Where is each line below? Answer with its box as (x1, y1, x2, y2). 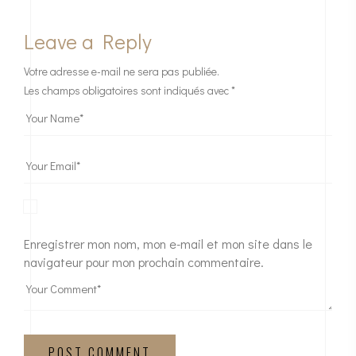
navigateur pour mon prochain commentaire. (24, 253, 264, 271)
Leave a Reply (24, 28, 152, 56)
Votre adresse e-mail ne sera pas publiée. (24, 64, 219, 79)
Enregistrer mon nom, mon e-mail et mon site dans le (24, 235, 312, 253)
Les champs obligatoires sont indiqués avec (24, 83, 231, 99)
